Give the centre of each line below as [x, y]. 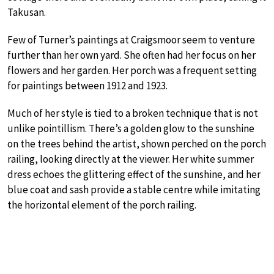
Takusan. [27, 13]
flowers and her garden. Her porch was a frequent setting [132, 71]
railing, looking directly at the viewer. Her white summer [131, 159]
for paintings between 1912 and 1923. [87, 86]
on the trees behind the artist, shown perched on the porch [137, 144]
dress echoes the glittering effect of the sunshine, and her [134, 175]
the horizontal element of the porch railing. [102, 205]
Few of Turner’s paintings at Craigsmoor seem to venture [131, 40]
